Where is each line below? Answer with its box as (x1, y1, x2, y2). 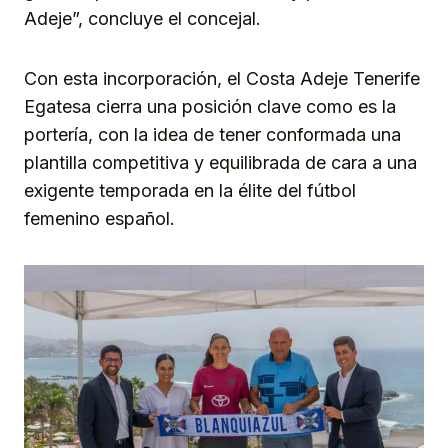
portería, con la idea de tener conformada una (24, 123, 401, 145)
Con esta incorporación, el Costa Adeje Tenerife (24, 67, 420, 89)
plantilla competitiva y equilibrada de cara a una (24, 151, 417, 173)
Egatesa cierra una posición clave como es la (24, 95, 396, 117)
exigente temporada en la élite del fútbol (24, 179, 356, 201)
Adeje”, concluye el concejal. (24, 7, 261, 29)
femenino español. (24, 207, 175, 229)
